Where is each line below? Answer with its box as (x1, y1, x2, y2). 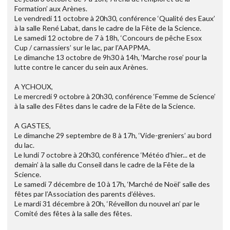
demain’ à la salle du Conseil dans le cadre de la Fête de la (14, 160, 195, 169)
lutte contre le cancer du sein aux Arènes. (14, 62, 148, 71)
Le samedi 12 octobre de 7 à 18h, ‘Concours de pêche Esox (14, 33, 202, 42)
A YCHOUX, (14, 82, 53, 91)
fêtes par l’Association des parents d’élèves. (14, 189, 155, 198)
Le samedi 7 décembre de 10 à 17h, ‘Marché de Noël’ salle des (14, 179, 210, 188)
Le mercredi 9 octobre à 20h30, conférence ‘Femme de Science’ (14, 91, 216, 101)
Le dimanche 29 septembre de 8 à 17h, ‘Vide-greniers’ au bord (14, 130, 212, 140)
